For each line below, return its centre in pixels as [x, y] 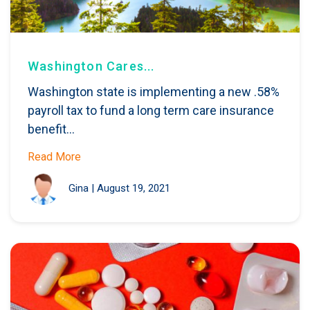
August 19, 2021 [134, 189]
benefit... [51, 129]
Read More [54, 156]
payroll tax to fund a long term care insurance [151, 110]
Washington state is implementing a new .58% [154, 91]
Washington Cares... [91, 66]
